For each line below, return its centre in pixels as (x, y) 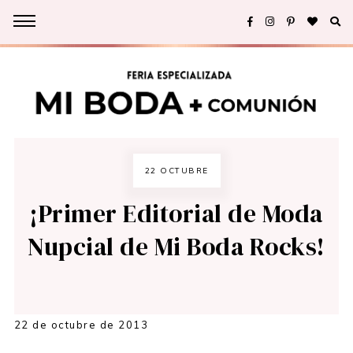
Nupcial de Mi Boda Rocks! (176, 247)
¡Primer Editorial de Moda (176, 214)
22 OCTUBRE (176, 171)
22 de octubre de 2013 (81, 325)
